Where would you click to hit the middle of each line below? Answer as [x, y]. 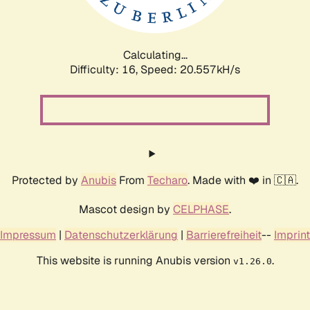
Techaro [167, 180]
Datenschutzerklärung [121, 235]
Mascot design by [126, 209]
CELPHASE [201, 209]
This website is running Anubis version [135, 260]
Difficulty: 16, [105, 69]
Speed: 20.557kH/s [190, 69]
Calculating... [155, 55]
